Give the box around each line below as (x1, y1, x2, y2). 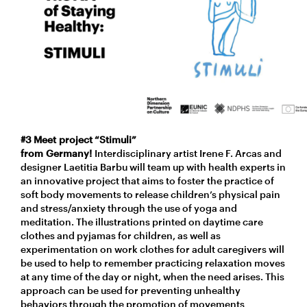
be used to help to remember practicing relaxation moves (21, 256, 285, 269)
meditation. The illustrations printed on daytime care (21, 215, 263, 228)
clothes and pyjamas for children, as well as (21, 229, 221, 241)
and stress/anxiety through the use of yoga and (21, 201, 237, 214)
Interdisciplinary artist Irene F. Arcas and (95, 147, 282, 159)
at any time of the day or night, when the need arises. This (21, 270, 284, 282)
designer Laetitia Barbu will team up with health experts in (21, 160, 286, 173)
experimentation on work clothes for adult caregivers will (21, 243, 284, 255)
